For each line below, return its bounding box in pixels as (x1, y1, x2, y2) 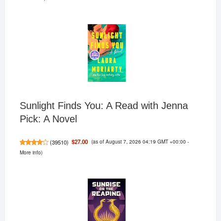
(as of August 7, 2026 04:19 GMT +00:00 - (91, 138, 189, 146)
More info (19, 148, 41, 156)
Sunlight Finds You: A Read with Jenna (19, 100, 188, 111)
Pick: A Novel (19, 113, 77, 125)
